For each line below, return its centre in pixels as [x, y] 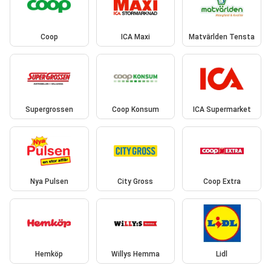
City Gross [135, 182]
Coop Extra [222, 182]
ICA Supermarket [222, 109]
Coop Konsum [135, 109]
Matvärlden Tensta [222, 37]
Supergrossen [49, 109]
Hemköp [49, 254]
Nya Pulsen [49, 182]
